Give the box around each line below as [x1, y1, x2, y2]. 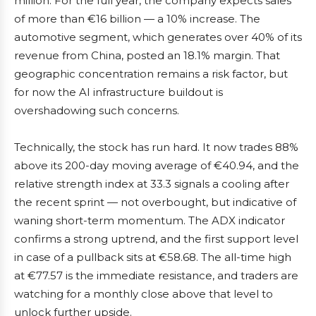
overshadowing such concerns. [14, 104, 179, 117]
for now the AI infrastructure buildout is [14, 85, 223, 99]
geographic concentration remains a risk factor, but [14, 67, 288, 80]
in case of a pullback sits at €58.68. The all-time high [14, 250, 291, 264]
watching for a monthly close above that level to [14, 287, 273, 300]
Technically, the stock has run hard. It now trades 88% [14, 140, 298, 154]
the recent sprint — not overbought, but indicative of [14, 195, 296, 209]
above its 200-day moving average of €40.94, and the [14, 159, 299, 172]
